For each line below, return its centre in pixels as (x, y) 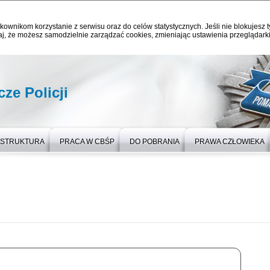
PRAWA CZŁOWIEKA (230, 142)
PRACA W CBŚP (87, 142)
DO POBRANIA (155, 142)
